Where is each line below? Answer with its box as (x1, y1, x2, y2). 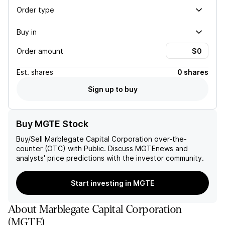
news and (156, 144, 188, 153)
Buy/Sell (16, 135, 45, 143)
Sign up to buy (87, 84, 138, 93)
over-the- (152, 135, 187, 143)
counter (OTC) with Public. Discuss (16, 144, 135, 153)
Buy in (17, 27, 37, 36)
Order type (17, 5, 54, 14)
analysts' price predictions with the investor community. (16, 154, 204, 162)
